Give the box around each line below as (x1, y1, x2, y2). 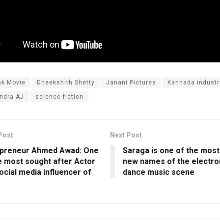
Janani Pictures (106, 79, 156, 86)
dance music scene (123, 167, 194, 177)
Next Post (110, 131, 142, 139)
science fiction (35, 93, 83, 100)
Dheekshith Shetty (36, 79, 95, 86)
